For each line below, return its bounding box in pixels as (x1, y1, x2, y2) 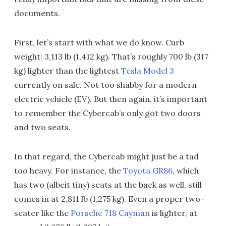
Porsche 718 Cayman (71, 208, 150, 218)
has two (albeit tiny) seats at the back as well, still (14, 180, 202, 190)
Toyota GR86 (123, 165, 173, 176)
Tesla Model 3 (121, 66, 174, 76)
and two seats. (14, 122, 71, 132)
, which (173, 165, 199, 176)
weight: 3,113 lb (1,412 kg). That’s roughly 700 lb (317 (14, 51, 208, 62)
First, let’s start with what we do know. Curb (14, 37, 184, 47)
